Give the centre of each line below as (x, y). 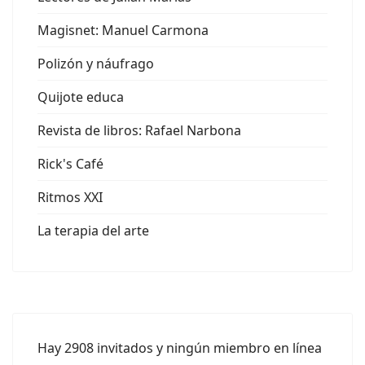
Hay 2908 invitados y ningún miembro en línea (180, 348)
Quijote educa (81, 97)
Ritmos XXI (70, 197)
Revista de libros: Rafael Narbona (139, 130)
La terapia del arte (93, 231)
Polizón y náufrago (96, 64)
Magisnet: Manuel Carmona (123, 30)
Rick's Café (70, 164)
